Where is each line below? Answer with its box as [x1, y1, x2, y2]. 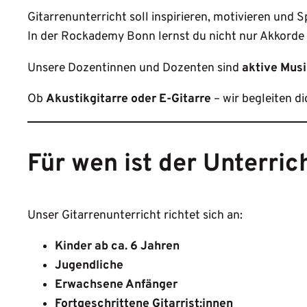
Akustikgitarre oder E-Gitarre [46, 91, 211, 108]
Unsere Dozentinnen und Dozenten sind [27, 60, 242, 76]
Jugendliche [55, 258, 123, 274]
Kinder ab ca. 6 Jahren [55, 238, 180, 255]
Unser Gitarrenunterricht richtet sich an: [27, 207, 243, 223]
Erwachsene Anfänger [55, 277, 177, 293]
